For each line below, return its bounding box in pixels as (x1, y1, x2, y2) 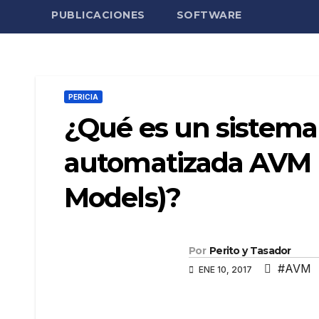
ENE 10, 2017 (197, 263, 254, 275)
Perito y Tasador (209, 244, 291, 257)
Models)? (64, 181, 180, 214)
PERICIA (68, 93, 98, 101)
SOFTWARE (176, 9, 242, 21)
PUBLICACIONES (51, 9, 145, 21)
